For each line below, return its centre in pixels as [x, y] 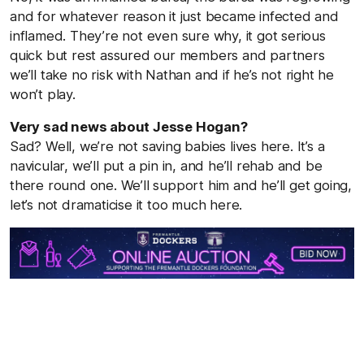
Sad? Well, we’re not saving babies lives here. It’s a [167, 146]
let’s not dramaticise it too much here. [126, 204]
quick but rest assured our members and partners [167, 55]
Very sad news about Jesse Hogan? [129, 126]
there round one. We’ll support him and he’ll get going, [181, 185]
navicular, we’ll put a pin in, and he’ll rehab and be [166, 165]
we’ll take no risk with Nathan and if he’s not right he [172, 74]
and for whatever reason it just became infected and [174, 16]
